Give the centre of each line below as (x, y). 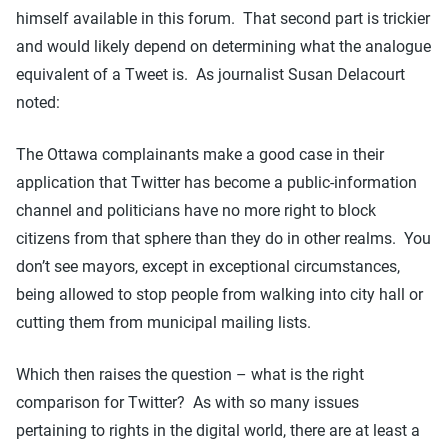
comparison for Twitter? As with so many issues (187, 402)
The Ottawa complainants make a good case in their (200, 154)
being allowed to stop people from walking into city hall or (219, 294)
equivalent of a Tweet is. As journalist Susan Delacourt (210, 74)
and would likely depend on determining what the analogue (223, 46)
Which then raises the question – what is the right (190, 374)
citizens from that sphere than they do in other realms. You (223, 238)
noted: (40, 102)
